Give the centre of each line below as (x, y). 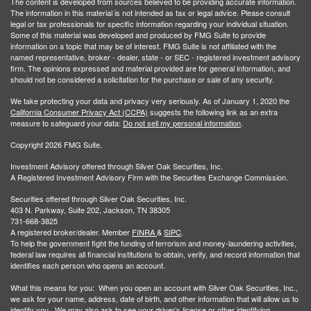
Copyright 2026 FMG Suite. (56, 144)
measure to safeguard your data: (67, 123)
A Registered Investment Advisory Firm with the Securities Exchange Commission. (149, 177)
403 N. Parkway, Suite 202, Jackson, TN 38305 (90, 209)
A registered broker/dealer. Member (70, 232)
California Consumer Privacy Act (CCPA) (79, 111)
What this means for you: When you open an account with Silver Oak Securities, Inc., (154, 287)
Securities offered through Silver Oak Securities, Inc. (99, 198)
